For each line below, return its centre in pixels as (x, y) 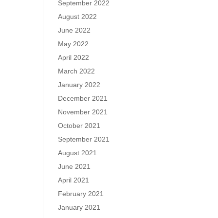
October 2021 (79, 126)
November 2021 (83, 112)
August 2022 (78, 17)
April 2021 (74, 180)
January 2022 (79, 85)
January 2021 (79, 207)
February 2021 (81, 194)
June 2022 (74, 30)
